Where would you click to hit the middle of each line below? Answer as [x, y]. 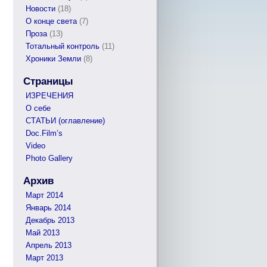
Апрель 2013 [49, 245]
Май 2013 [43, 233]
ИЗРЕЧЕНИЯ [49, 96]
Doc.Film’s [44, 133]
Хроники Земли [53, 59]
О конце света [51, 21]
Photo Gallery [49, 158]
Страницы [48, 81]
